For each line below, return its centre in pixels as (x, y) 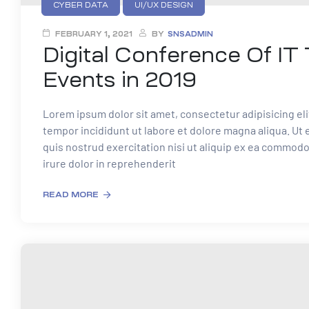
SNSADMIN (190, 34)
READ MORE (71, 195)
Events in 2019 (120, 79)
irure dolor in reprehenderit (109, 163)
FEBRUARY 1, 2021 (94, 34)
